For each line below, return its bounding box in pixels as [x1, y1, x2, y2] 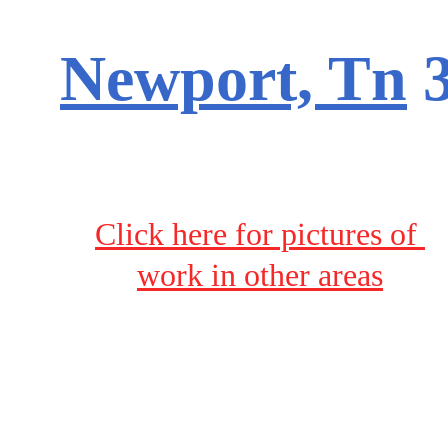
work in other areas [137, 257, 383, 294]
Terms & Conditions [89, 379, 350, 416]
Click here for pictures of [95, 216, 425, 253]
